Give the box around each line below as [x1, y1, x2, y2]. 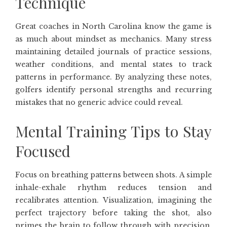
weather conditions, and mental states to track [15, 60, 212, 69]
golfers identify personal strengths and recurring [15, 85, 212, 94]
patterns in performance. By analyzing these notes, [15, 72, 212, 82]
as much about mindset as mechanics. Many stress [15, 34, 212, 44]
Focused [15, 141, 70, 161]
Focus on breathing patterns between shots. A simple [15, 170, 212, 179]
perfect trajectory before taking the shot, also [15, 208, 212, 217]
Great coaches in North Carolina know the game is [15, 22, 212, 31]
